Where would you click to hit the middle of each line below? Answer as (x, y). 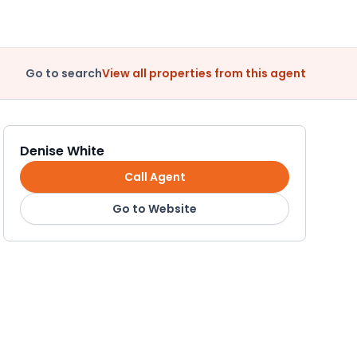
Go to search (64, 73)
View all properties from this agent (204, 73)
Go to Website (155, 208)
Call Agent (155, 177)
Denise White (62, 151)
